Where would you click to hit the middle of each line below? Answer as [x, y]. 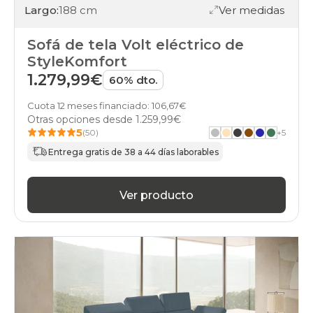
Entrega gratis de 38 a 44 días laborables [133, 152]
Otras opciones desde [81, 120]
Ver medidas [252, 10]
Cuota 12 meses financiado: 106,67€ [107, 106]
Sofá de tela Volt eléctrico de [136, 45]
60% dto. [133, 80]
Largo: [42, 10]
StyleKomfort [77, 62]
